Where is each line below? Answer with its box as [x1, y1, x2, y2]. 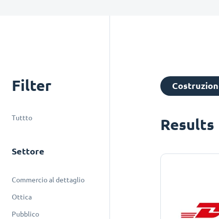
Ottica [12, 193, 32, 201]
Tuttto [12, 114, 32, 122]
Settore [12, 146, 44, 156]
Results [160, 115, 215, 133]
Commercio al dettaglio [12, 176, 85, 184]
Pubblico [12, 210, 39, 218]
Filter [12, 76, 51, 94]
